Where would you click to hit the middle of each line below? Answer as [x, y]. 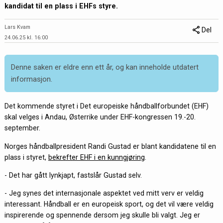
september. [22, 128]
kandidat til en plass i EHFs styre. [61, 6]
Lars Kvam [17, 27]
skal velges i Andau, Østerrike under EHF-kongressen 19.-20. [100, 117]
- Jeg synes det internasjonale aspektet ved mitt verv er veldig [104, 193]
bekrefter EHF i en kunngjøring [96, 157]
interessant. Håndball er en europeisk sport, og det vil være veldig [109, 204]
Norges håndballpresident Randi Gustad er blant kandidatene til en [110, 146]
